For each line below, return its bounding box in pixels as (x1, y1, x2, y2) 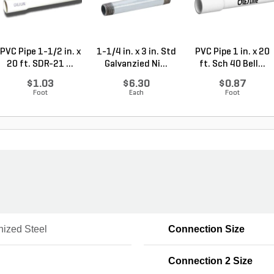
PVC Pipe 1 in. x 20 (194, 47, 270, 57)
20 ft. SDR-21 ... (7, 59, 73, 69)
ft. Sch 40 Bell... (199, 59, 265, 69)
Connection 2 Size (168, 256, 253, 266)
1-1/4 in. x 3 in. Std (96, 47, 176, 57)
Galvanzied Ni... (105, 59, 168, 69)
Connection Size (168, 224, 245, 234)
